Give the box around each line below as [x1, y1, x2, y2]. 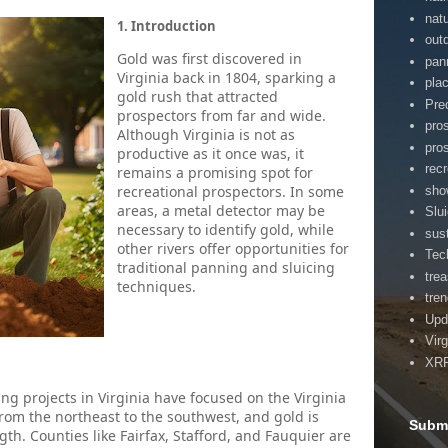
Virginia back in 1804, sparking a [117, 68, 336, 87]
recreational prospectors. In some [117, 182, 344, 201]
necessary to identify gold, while [117, 220, 334, 239]
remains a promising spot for [117, 163, 313, 182]
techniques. [117, 277, 196, 296]
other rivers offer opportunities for [117, 239, 349, 258]
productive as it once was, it [117, 144, 304, 163]
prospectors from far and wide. [117, 106, 326, 125]
